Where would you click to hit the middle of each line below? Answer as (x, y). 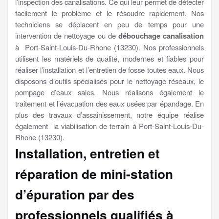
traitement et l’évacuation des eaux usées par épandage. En (109, 103)
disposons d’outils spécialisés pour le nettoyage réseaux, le (109, 81)
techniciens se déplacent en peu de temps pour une (109, 24)
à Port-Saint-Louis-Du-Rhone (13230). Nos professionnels (109, 47)
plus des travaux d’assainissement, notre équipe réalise (109, 114)
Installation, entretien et (88, 153)
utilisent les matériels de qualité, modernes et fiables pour (109, 58)
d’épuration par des (75, 194)
